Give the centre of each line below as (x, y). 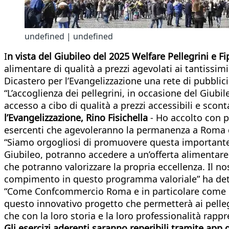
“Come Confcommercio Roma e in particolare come (115, 191)
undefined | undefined (69, 36)
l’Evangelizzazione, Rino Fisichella (76, 117)
